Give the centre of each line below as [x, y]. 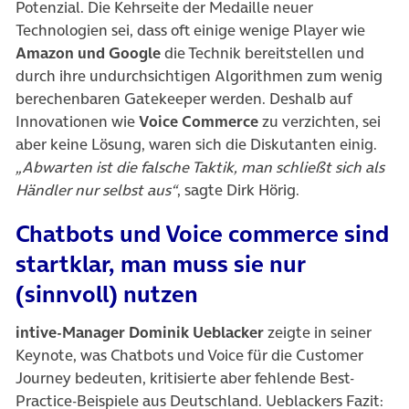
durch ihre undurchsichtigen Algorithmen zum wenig [199, 76]
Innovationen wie [77, 122]
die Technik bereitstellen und [262, 53]
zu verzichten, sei [320, 122]
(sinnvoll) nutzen [107, 294]
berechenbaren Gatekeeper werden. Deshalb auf [184, 99]
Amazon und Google [88, 53]
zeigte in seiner [318, 333]
